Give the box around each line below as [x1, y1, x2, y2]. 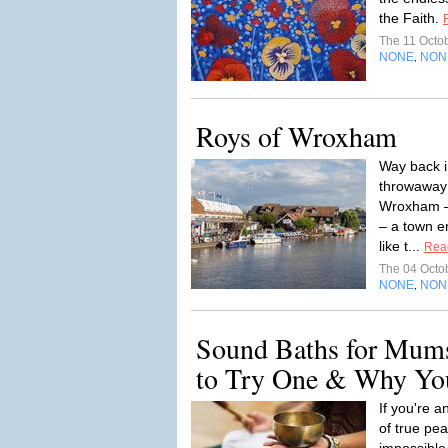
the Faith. [379, 10, 443, 26]
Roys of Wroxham [196, 117, 397, 155]
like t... [379, 238, 424, 254]
